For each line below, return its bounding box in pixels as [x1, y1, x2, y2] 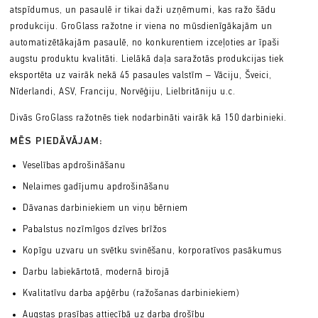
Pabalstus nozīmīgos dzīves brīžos [22, 224, 167, 235]
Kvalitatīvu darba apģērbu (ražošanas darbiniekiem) [22, 287, 239, 299]
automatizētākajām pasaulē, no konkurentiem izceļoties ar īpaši [10, 37, 280, 48]
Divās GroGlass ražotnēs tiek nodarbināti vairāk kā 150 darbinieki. [10, 112, 290, 124]
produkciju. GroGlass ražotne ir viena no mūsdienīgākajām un [10, 21, 273, 32]
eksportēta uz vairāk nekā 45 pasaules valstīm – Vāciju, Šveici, [10, 70, 272, 81]
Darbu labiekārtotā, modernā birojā [22, 266, 170, 278]
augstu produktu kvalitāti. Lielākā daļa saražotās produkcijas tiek [10, 53, 284, 65]
